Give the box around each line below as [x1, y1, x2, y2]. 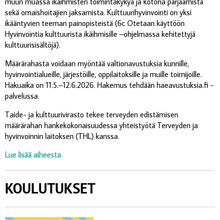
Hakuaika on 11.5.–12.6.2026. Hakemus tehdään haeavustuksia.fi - [5, 80, 214, 90]
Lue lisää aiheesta [5, 149, 61, 160]
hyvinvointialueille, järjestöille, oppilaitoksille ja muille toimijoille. [5, 69, 204, 79]
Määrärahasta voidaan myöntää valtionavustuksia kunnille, [5, 58, 189, 68]
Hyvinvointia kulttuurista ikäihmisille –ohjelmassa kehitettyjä [5, 28, 195, 39]
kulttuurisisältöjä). [5, 39, 60, 50]
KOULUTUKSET [5, 179, 95, 197]
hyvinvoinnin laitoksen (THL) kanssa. [5, 131, 119, 141]
